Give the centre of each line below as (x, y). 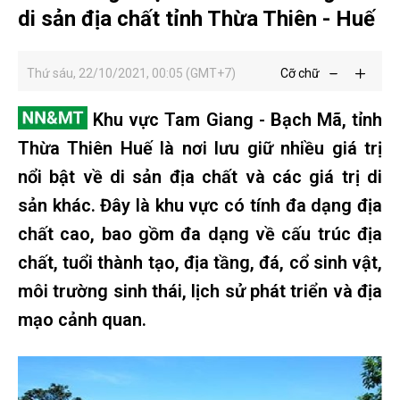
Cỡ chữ (300, 73)
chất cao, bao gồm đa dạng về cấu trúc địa (200, 234)
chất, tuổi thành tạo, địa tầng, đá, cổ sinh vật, (200, 262)
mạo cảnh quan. (82, 320)
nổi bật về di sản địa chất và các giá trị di (200, 177)
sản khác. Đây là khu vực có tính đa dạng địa (200, 205)
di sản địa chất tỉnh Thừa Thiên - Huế (196, 19)
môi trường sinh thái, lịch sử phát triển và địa (200, 291)
